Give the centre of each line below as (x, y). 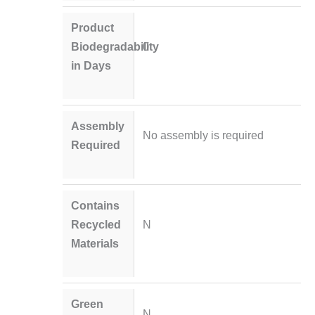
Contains (96, 206)
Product (93, 27)
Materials (95, 244)
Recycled (96, 225)
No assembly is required (203, 135)
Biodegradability (115, 46)
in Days (91, 65)
